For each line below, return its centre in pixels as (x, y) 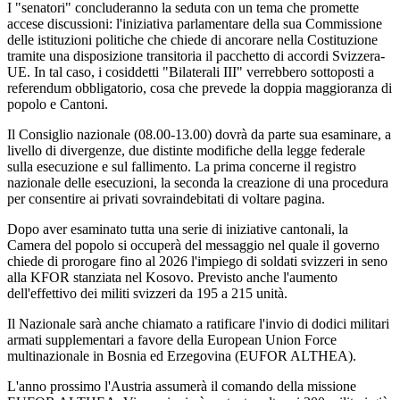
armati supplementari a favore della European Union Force (172, 340)
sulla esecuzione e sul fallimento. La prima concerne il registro (182, 167)
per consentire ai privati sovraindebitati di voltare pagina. (166, 199)
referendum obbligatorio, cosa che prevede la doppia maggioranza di (200, 88)
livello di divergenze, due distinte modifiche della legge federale (186, 151)
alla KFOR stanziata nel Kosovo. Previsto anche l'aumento (172, 278)
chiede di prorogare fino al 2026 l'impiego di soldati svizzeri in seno (197, 262)
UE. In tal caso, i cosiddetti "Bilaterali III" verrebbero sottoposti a (191, 72)
